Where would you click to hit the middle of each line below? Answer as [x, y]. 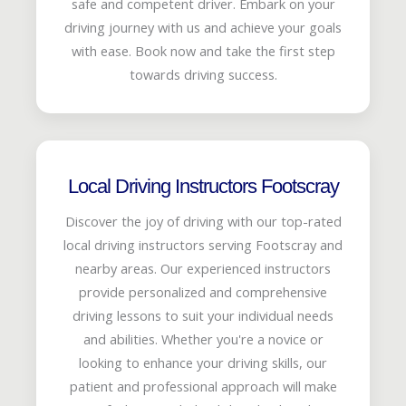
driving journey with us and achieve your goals [203, 27]
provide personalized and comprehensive [203, 291]
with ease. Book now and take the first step [203, 50]
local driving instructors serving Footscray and [203, 244]
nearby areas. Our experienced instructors [203, 268]
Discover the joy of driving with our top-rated [203, 221]
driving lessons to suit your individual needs [203, 315]
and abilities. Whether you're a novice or [203, 338]
